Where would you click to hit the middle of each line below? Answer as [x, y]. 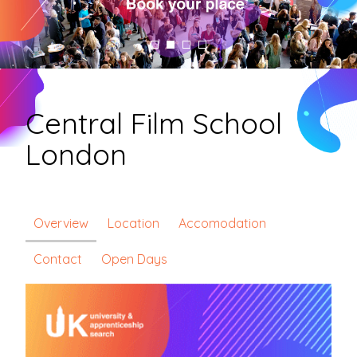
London [76, 154]
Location [134, 223]
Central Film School [154, 123]
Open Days [135, 259]
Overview [61, 223]
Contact [58, 259]
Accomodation [223, 223]
